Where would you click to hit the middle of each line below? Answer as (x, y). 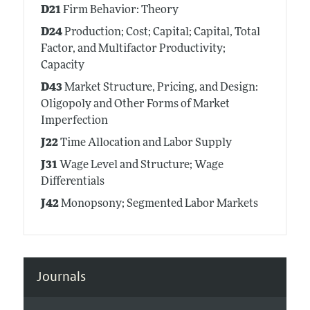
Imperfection (74, 121)
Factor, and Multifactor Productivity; (133, 49)
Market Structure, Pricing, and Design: (160, 88)
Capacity (62, 65)
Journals (61, 276)
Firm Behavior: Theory (119, 10)
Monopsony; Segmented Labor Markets (158, 204)
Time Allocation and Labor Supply (145, 143)
